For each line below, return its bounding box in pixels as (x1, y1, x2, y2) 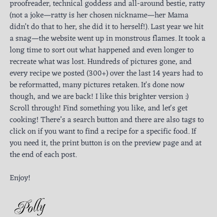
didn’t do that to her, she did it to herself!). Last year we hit (10, 20, 203, 34)
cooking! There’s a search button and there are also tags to (10, 113, 204, 127)
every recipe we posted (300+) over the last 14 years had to (10, 67, 203, 81)
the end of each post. (10, 148, 77, 162)
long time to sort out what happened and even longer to (10, 44, 194, 58)
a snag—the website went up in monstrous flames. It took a (10, 32, 205, 46)
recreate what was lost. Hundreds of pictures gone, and (10, 55, 192, 69)
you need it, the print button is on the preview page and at (10, 137, 201, 151)
